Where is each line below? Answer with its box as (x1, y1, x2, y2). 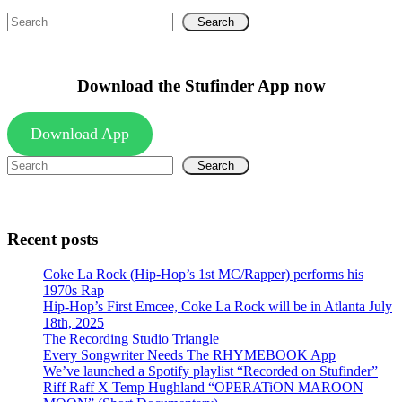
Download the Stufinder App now (76, 75, 326, 95)
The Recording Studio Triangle (43, 330, 219, 346)
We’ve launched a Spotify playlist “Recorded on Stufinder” (43, 363, 378, 379)
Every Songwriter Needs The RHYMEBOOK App (43, 346, 336, 363)
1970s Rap (43, 282, 104, 298)
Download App (30, 125, 129, 144)
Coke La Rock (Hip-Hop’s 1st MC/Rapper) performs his (43, 266, 363, 282)
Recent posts (7, 230, 98, 249)
